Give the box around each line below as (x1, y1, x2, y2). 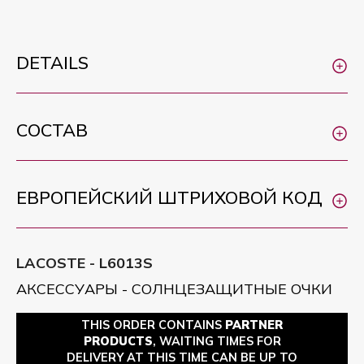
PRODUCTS (83, 334, 153, 349)
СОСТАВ (16, 119, 88, 141)
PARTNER (225, 318, 283, 332)
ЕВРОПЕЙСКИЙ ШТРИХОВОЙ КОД (16, 186, 323, 208)
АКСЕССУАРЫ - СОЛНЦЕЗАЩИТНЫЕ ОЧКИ (16, 279, 332, 298)
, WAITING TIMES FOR (152, 334, 281, 349)
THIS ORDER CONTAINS (81, 318, 225, 332)
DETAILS (16, 51, 89, 73)
